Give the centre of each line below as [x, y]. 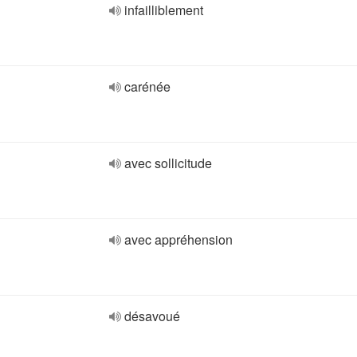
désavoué [152, 316]
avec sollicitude [168, 163]
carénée [147, 86]
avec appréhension [178, 239]
